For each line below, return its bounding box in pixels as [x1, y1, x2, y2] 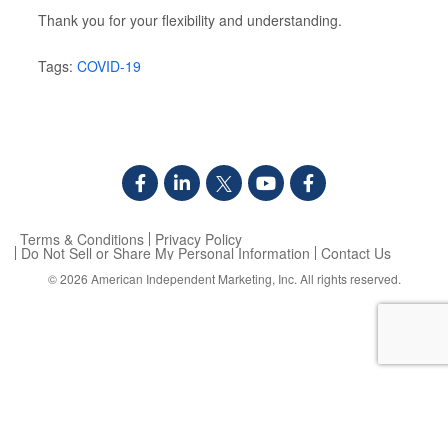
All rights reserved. [296, 270, 401, 288]
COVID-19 [77, 56, 142, 77]
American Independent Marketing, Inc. [90, 270, 297, 288]
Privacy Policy [155, 229, 242, 250]
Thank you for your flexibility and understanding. [38, 10, 343, 31]
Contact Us [321, 243, 391, 264]
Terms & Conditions [20, 229, 144, 250]
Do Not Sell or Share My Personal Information [21, 243, 310, 264]
